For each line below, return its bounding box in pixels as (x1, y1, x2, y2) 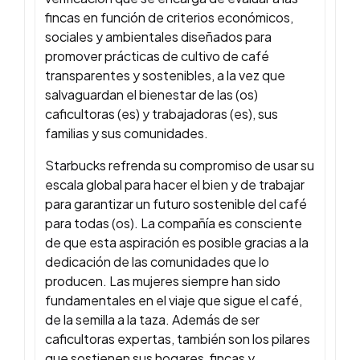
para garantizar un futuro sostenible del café (45, 195, 307, 213)
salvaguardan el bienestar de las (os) (45, 86, 258, 104)
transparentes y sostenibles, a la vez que (45, 67, 285, 84)
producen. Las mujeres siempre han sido (45, 272, 280, 290)
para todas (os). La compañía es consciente (45, 215, 302, 232)
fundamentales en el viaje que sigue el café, (45, 292, 302, 309)
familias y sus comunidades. (45, 125, 208, 142)
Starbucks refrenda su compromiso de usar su (45, 157, 314, 174)
